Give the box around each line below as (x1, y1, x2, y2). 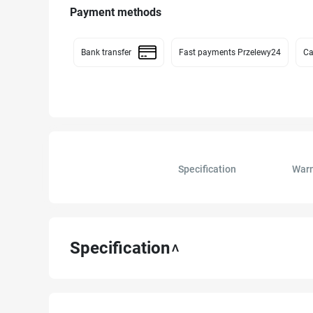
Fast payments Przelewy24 (178, 48, 281, 57)
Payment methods (70, 6, 161, 19)
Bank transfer (80, 48, 131, 57)
